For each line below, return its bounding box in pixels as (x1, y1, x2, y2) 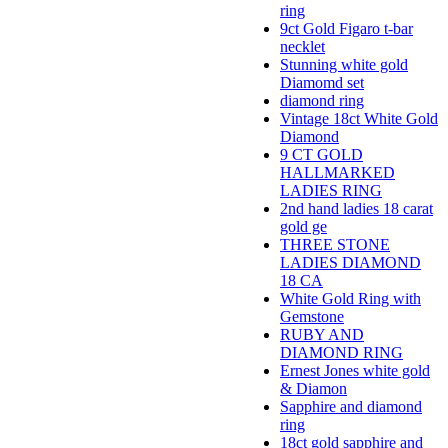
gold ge (280, 218, 327, 236)
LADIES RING (280, 182, 382, 200)
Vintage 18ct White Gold (280, 110, 438, 128)
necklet (280, 38, 325, 56)
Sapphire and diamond (280, 398, 422, 416)
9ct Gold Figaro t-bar (280, 20, 413, 38)
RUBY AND (280, 326, 364, 344)
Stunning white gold (280, 56, 408, 74)
